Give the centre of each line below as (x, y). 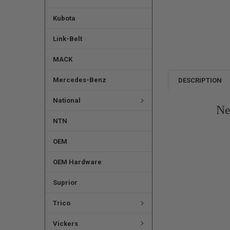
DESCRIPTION (200, 80)
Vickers (65, 223)
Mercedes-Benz (79, 80)
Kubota (64, 18)
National (66, 101)
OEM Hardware (77, 162)
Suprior (65, 183)
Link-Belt (67, 39)
